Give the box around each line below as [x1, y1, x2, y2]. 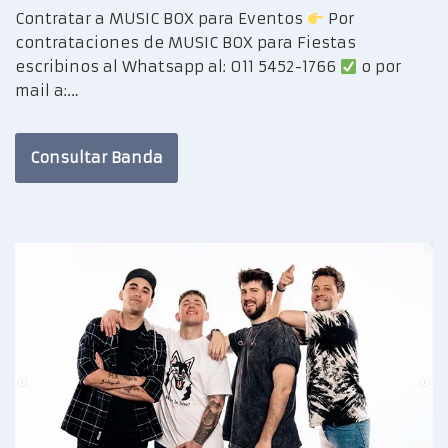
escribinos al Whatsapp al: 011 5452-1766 [15, 57, 340, 77]
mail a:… [15, 81, 84, 101]
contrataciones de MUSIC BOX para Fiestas [15, 33, 356, 53]
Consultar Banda [30, 148, 163, 168]
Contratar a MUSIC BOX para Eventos [15, 9, 307, 29]
